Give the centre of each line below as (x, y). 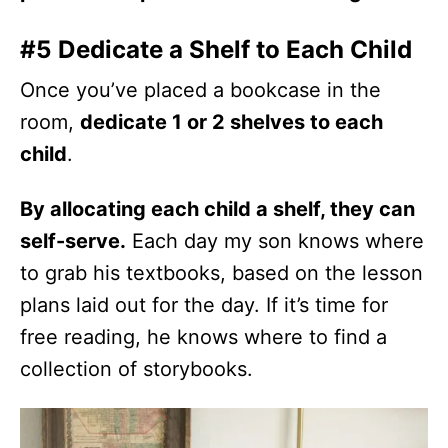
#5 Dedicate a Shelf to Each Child (216, 49)
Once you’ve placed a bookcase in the (200, 90)
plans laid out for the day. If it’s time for (204, 305)
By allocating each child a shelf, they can (217, 209)
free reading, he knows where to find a (203, 337)
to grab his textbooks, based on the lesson (221, 273)
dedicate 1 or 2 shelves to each (231, 122)
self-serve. (73, 241)
